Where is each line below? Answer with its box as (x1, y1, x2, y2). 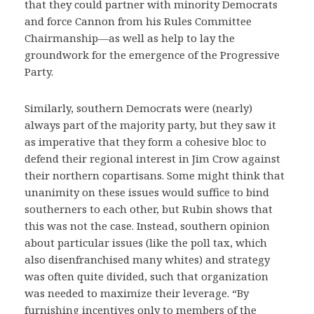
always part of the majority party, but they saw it (25, 117, 276, 132)
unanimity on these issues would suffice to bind (25, 184, 269, 199)
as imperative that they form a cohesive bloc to (25, 134, 266, 149)
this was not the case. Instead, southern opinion (25, 218, 270, 233)
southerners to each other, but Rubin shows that (25, 201, 273, 216)
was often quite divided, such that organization (25, 268, 268, 283)
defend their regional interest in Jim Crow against (25, 151, 280, 165)
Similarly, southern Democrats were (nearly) (25, 100, 252, 115)
